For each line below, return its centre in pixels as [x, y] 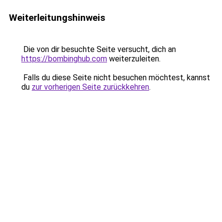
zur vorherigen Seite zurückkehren [90, 87]
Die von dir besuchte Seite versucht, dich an [99, 49]
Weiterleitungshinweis [57, 18]
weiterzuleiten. [134, 59]
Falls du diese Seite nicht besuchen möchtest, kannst [116, 78]
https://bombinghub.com [64, 59]
